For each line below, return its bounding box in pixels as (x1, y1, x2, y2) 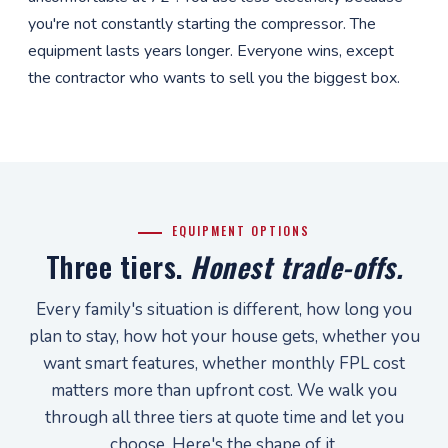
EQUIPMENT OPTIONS (172, 222, 310, 239)
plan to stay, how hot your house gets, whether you (28, 325, 420, 348)
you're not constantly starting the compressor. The (28, 13, 376, 35)
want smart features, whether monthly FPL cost (43, 352, 405, 375)
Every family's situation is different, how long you (36, 298, 412, 321)
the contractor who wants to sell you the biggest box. (28, 67, 400, 89)
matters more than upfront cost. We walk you (51, 379, 397, 402)
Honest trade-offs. (190, 246, 403, 287)
